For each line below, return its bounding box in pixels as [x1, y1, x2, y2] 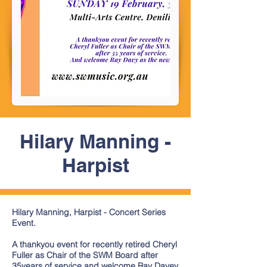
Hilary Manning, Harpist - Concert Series [12, 207, 166, 218]
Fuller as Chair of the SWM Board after [12, 250, 158, 260]
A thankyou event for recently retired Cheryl [12, 239, 177, 250]
